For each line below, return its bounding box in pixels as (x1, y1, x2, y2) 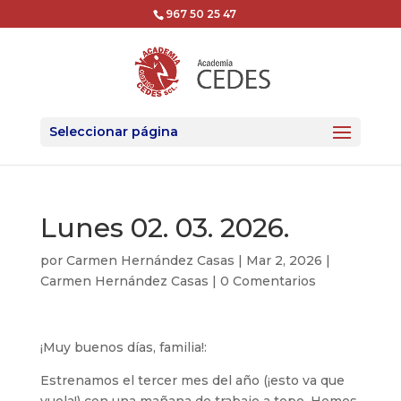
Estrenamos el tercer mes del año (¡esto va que (39, 372, 345, 388)
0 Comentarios (219, 273, 316, 289)
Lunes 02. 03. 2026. (39, 211, 289, 244)
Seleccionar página (48, 124, 178, 140)
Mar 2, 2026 (245, 252, 322, 269)
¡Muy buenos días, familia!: (39, 339, 207, 355)
